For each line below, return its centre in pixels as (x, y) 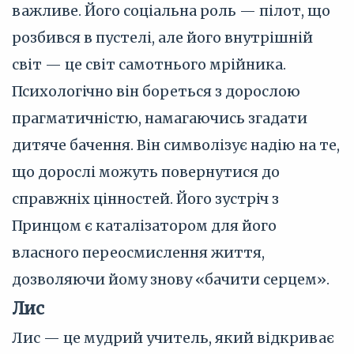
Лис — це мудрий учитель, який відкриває (173, 338)
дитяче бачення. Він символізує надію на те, (176, 145)
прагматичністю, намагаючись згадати (160, 118)
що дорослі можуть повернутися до (146, 172)
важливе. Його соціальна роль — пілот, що (171, 11)
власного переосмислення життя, (138, 252)
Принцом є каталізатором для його (144, 226)
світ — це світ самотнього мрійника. (149, 64)
